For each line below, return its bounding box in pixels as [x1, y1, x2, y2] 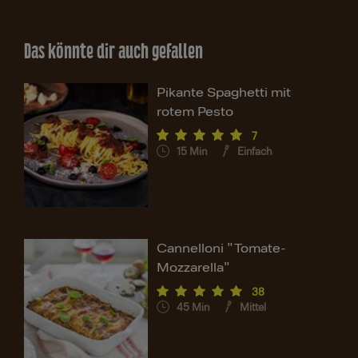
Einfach [237, 145, 272, 157]
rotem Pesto [157, 103, 234, 120]
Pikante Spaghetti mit [157, 84, 292, 101]
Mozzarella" [157, 260, 231, 276]
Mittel [240, 302, 267, 314]
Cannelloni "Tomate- [157, 241, 287, 257]
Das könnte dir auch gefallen [24, 38, 203, 63]
